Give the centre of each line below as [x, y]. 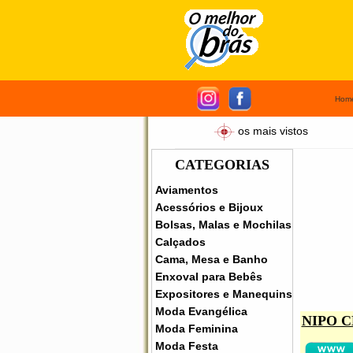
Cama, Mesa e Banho [212, 259]
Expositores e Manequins [224, 294]
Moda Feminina [197, 329]
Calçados [180, 242]
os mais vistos [273, 130]
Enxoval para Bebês [209, 277]
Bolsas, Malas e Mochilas [223, 225]
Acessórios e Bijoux [209, 207]
